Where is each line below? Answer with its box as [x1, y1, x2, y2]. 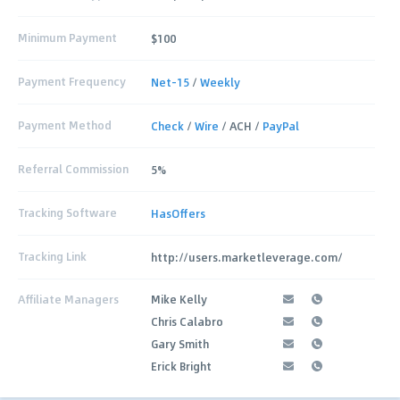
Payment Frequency [18, 73, 126, 90]
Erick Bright [151, 357, 212, 374]
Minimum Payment [18, 29, 117, 46]
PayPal [262, 117, 300, 134]
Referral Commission [18, 161, 129, 178]
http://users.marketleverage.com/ [151, 248, 344, 265]
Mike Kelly [151, 290, 208, 307]
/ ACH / [219, 117, 263, 134]
